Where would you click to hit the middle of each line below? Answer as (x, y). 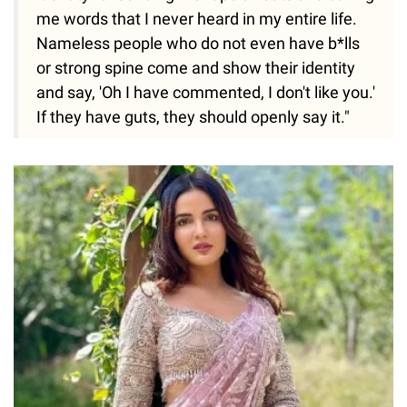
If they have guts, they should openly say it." (193, 117)
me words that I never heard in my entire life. (197, 19)
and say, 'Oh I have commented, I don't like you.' (206, 93)
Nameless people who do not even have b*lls (198, 44)
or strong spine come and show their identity (196, 68)
